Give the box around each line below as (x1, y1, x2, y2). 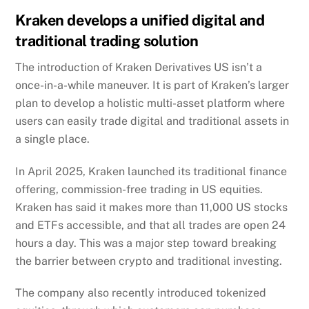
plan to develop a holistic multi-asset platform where (15, 96, 286, 110)
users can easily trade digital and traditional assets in (15, 114, 290, 128)
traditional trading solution (15, 31, 199, 50)
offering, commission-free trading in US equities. (15, 182, 263, 196)
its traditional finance (178, 164, 288, 178)
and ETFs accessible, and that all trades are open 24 (15, 218, 286, 232)
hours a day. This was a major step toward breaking (15, 236, 277, 250)
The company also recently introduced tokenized (15, 286, 267, 300)
